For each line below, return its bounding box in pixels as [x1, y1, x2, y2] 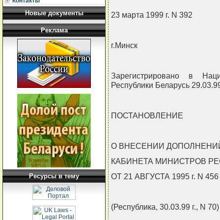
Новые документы [25, 9, 83, 17]
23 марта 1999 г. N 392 [111, 10, 192, 20]
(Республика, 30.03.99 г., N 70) [111, 202, 219, 212]
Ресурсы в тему [29, 172, 79, 180]
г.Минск [111, 41, 137, 50]
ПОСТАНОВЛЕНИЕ [111, 111, 183, 120]
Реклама [40, 27, 68, 34]
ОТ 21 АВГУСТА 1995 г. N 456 [111, 172, 219, 181]
